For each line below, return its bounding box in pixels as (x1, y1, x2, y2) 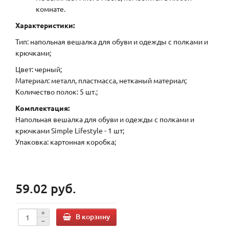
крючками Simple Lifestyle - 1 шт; (15, 126, 124, 135)
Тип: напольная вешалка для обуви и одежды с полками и (15, 37, 208, 47)
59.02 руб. (15, 180, 76, 197)
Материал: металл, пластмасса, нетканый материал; (15, 76, 187, 85)
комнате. (36, 4, 65, 14)
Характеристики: (15, 20, 75, 30)
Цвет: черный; (15, 64, 62, 74)
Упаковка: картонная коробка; (15, 137, 116, 147)
